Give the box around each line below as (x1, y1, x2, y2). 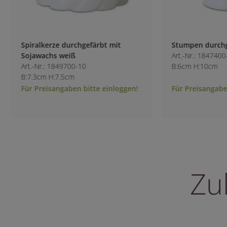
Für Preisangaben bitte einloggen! (14, 83, 131, 93)
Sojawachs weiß (14, 50, 68, 60)
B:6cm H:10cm (164, 61, 211, 71)
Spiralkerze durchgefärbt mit (14, 40, 114, 50)
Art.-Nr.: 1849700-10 (14, 61, 79, 71)
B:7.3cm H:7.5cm (14, 71, 67, 82)
